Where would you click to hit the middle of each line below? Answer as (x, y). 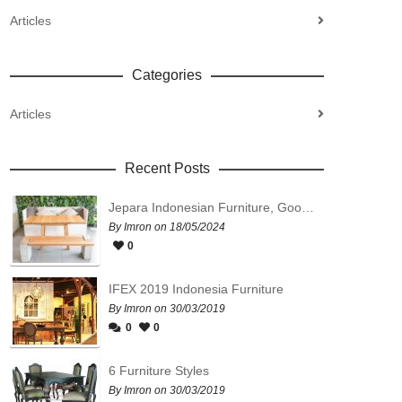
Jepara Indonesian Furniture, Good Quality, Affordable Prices (308, 207)
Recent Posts (167, 168)
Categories (167, 75)
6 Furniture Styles (159, 371)
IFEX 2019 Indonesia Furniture (196, 289)
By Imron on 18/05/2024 (167, 227)
